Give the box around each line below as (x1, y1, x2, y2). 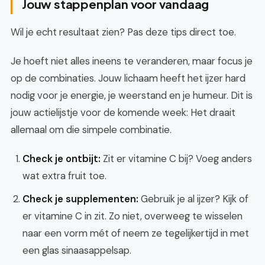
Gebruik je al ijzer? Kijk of (138, 192, 248, 205)
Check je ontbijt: (22, 152, 101, 165)
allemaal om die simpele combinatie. (11, 123, 172, 136)
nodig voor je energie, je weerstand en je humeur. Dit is (11, 89, 253, 102)
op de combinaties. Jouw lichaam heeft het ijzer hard (11, 72, 245, 85)
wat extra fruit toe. (22, 169, 106, 182)
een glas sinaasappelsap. (22, 244, 131, 257)
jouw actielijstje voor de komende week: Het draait (11, 106, 235, 119)
